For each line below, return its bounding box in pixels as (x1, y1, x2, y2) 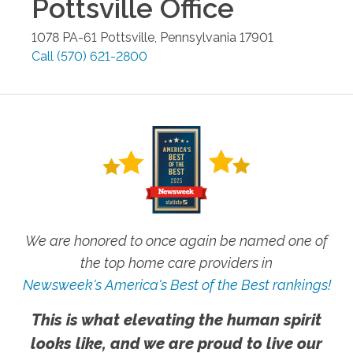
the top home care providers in (80, 254, 273, 271)
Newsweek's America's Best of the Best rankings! (22, 276, 331, 293)
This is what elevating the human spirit (32, 310, 321, 329)
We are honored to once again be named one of (25, 232, 328, 249)
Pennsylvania (160, 29, 236, 45)
